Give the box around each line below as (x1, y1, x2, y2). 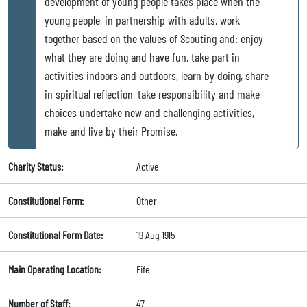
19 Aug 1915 (136, 228, 175, 242)
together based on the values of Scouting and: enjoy (45, 31, 263, 47)
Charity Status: (8, 160, 63, 173)
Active (136, 160, 159, 173)
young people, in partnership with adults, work (45, 12, 240, 28)
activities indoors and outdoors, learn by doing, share (45, 68, 269, 84)
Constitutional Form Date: (8, 228, 103, 242)
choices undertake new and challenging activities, (45, 105, 254, 121)
